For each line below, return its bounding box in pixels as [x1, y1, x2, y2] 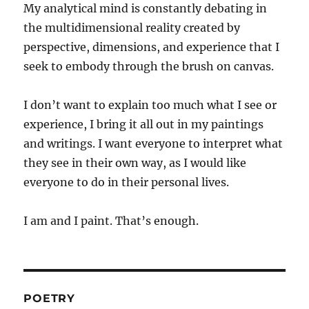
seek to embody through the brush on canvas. [23, 59, 275, 73]
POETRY [23, 291, 75, 305]
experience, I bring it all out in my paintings [23, 117, 264, 131]
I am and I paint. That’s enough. [23, 213, 199, 228]
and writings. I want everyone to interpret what [23, 136, 283, 150]
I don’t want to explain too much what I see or [23, 97, 277, 112]
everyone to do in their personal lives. [23, 175, 230, 189]
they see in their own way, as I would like [23, 155, 247, 170]
